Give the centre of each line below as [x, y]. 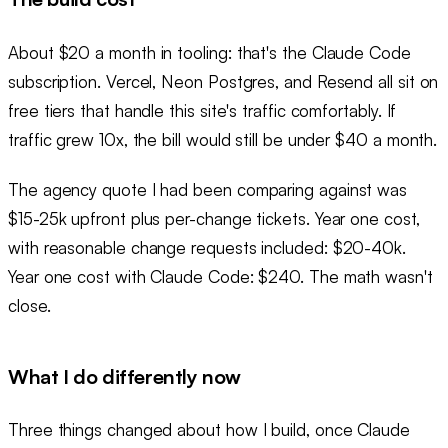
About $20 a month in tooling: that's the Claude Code [209, 52]
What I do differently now [125, 376]
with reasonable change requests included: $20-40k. [207, 247]
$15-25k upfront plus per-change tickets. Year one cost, [214, 218]
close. [29, 305]
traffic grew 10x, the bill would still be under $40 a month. [223, 139]
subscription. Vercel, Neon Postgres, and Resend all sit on [223, 81]
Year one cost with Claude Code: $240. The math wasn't [220, 276]
